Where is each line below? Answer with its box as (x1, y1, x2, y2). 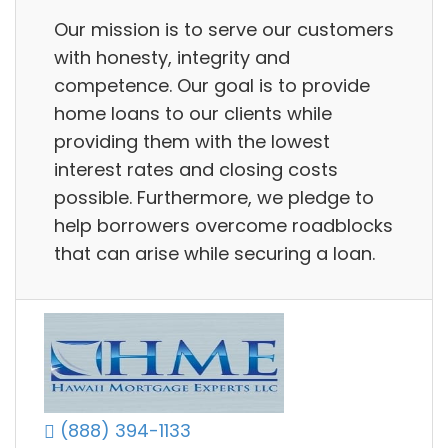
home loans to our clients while (54, 100, 332, 126)
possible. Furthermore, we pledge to (54, 184, 374, 210)
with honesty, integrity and (54, 44, 290, 70)
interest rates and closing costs (54, 156, 338, 182)
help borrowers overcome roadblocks (54, 212, 393, 238)
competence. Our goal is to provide (54, 72, 370, 98)
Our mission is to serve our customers (54, 16, 394, 42)
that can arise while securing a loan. (54, 240, 375, 266)
